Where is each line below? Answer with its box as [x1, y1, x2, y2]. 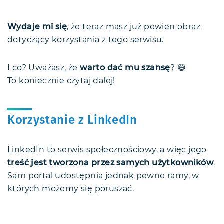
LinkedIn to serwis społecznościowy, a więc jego [7, 146, 207, 154]
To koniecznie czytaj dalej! [7, 77, 115, 85]
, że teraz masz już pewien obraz [67, 23, 201, 31]
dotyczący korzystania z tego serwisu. [7, 36, 164, 44]
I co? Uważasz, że [7, 64, 80, 72]
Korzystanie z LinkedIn [7, 114, 137, 127]
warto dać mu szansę [80, 64, 170, 72]
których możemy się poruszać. [7, 185, 136, 193]
